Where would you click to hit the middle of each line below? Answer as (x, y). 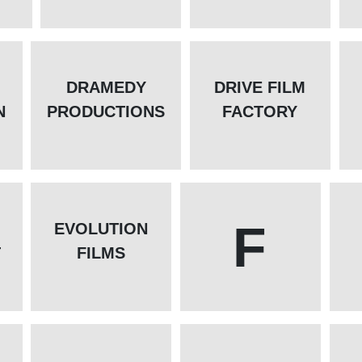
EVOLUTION (101, 229)
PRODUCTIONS (106, 112)
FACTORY (260, 112)
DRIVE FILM (260, 88)
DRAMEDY (106, 88)
